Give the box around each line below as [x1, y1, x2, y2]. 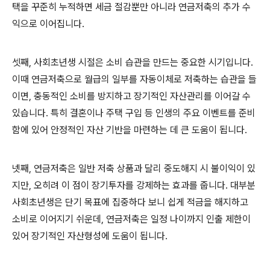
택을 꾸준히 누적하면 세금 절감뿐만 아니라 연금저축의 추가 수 [12, 1, 251, 13]
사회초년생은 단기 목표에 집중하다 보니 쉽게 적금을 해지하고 [12, 196, 248, 209]
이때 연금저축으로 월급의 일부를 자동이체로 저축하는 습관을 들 [12, 74, 257, 86]
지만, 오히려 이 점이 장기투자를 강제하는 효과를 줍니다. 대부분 [12, 180, 256, 192]
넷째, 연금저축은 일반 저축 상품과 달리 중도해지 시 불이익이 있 [12, 163, 256, 175]
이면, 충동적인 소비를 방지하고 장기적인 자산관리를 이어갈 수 [12, 90, 251, 102]
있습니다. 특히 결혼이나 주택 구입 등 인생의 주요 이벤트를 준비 [12, 107, 256, 119]
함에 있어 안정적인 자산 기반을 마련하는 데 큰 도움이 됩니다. [12, 124, 247, 136]
